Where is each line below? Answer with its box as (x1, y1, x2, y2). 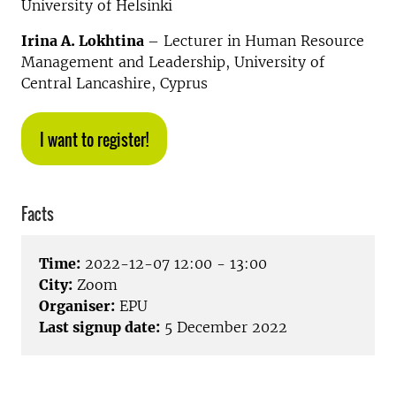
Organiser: (39, 297, 115, 316)
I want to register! (40, 128, 148, 151)
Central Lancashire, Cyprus (21, 74, 208, 92)
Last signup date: (39, 318, 160, 337)
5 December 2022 (160, 318, 287, 337)
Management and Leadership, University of (21, 53, 324, 71)
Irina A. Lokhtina (21, 32, 148, 49)
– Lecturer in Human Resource (148, 32, 364, 49)
